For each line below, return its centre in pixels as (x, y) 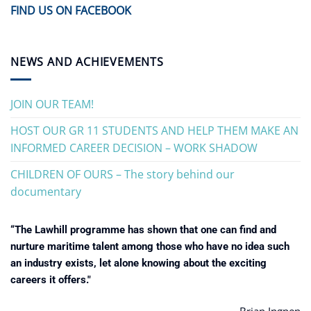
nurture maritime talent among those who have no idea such (150, 246)
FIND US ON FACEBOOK (71, 11)
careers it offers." (51, 279)
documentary (46, 191)
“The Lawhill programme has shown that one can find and (143, 229)
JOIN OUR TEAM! (52, 104)
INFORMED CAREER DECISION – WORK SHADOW (134, 148)
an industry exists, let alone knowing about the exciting (138, 263)
